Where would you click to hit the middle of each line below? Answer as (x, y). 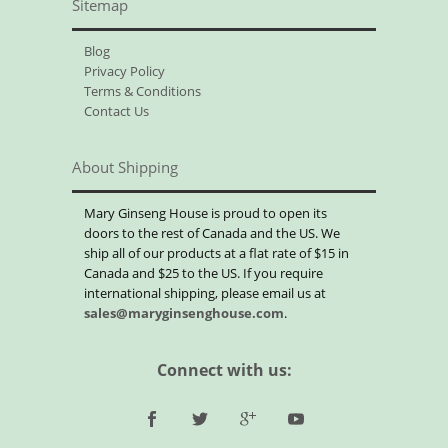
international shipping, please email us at (205, 292)
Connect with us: (224, 370)
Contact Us (117, 110)
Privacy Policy (125, 70)
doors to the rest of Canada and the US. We (212, 232)
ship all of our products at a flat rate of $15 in (217, 252)
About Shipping (125, 167)
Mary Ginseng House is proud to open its (206, 212)
